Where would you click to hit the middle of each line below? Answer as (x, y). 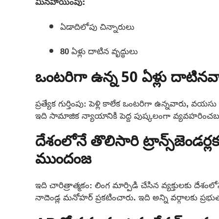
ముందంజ (63, 160)
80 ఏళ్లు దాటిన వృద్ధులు (99, 51)
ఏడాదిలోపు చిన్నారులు (97, 26)
